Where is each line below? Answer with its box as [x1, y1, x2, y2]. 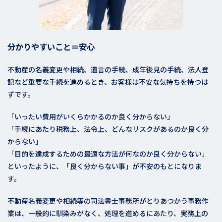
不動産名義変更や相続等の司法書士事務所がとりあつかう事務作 [7, 196, 209, 206]
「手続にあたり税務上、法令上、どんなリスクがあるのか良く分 [7, 124, 209, 134]
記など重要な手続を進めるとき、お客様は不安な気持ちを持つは [7, 77, 208, 87]
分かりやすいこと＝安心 [7, 41, 95, 53]
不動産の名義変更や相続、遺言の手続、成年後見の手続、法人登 [7, 64, 209, 75]
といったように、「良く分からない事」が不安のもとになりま [7, 161, 202, 171]
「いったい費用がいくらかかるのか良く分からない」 [7, 111, 174, 122]
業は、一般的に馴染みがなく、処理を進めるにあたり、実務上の [7, 208, 208, 219]
